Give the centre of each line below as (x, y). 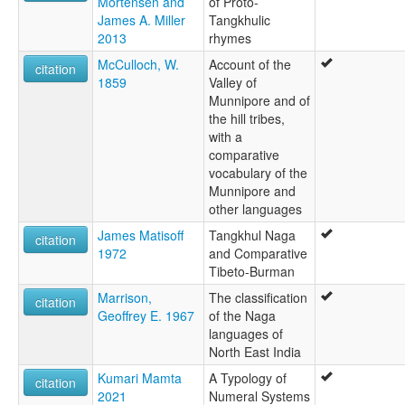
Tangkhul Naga (252, 235)
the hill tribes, (247, 119)
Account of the (250, 65)
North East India (255, 352)
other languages (255, 209)
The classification (258, 298)
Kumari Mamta (140, 378)
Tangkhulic (240, 20)
